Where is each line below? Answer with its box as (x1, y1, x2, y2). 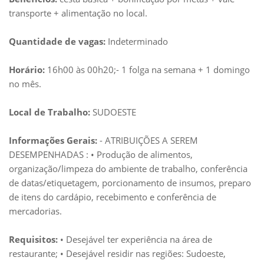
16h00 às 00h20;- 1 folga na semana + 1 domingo (45, 64, 250, 75)
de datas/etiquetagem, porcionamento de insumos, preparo (9, 177, 251, 189)
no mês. (9, 78, 41, 90)
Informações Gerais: (9, 134, 97, 146)
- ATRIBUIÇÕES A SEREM (97, 134, 198, 146)
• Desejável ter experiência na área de (58, 233, 212, 245)
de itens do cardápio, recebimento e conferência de (9, 191, 216, 203)
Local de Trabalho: (9, 106, 90, 118)
